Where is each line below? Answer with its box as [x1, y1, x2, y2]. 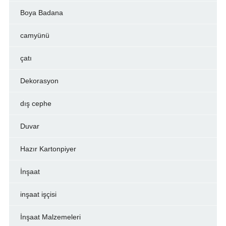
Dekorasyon [20, 77, 59, 85]
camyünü [20, 31, 49, 40]
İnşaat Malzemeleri [20, 213, 81, 221]
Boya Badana [20, 9, 63, 17]
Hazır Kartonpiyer [20, 145, 76, 153]
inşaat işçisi [20, 190, 56, 199]
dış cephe [20, 99, 51, 108]
